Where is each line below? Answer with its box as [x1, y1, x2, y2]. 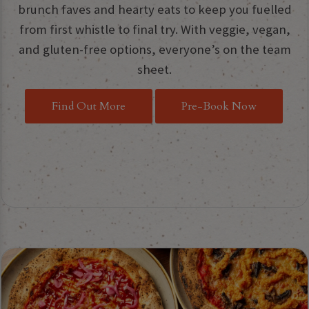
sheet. [137, 61, 172, 77]
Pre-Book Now [181, 98, 257, 114]
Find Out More [52, 98, 126, 114]
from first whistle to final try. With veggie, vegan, [19, 21, 290, 37]
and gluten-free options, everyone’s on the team [18, 41, 291, 57]
